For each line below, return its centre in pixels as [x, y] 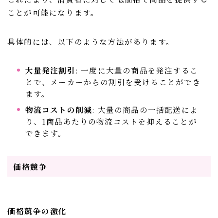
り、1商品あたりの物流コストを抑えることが [111, 121]
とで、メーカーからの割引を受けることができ [113, 82]
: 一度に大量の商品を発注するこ [136, 70]
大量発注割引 [50, 70]
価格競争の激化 [37, 210]
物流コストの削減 [59, 109]
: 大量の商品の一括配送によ [145, 109]
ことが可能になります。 [53, 12]
